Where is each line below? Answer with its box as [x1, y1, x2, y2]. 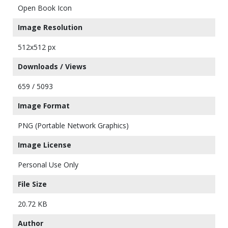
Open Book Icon [18, 3, 72, 13]
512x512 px [18, 42, 55, 52]
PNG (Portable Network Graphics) [18, 121, 129, 130]
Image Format [18, 101, 70, 110]
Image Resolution [18, 22, 82, 32]
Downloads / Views [18, 62, 87, 71]
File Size [18, 179, 47, 189]
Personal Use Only [18, 160, 78, 169]
